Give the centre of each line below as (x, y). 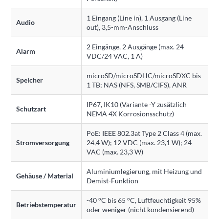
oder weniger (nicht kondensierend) (140, 210)
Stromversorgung (43, 143)
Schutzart (31, 109)
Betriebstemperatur (46, 205)
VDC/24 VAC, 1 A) (115, 56)
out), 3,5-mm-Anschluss (122, 27)
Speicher (30, 80)
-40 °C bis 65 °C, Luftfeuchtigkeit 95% (144, 200)
